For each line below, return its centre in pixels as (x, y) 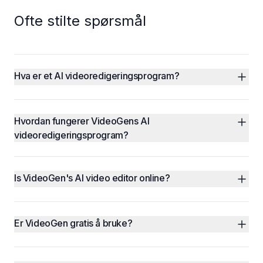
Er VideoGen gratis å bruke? (73, 223)
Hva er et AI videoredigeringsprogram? (97, 76)
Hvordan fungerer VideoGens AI (82, 121)
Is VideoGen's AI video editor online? (92, 178)
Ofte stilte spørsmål (80, 21)
